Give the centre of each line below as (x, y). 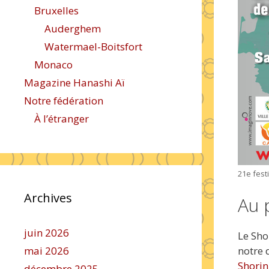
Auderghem (73, 29)
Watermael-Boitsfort (93, 47)
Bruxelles (56, 11)
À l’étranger (62, 119)
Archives (48, 198)
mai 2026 (47, 251)
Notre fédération (64, 101)
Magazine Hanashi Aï (74, 83)
